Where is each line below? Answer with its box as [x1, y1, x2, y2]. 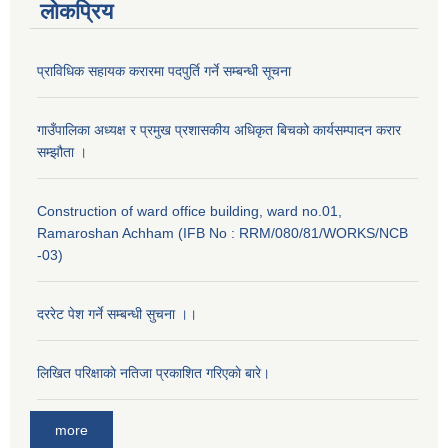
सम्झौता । [37, 144, 87, 161]
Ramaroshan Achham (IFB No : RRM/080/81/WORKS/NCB [37, 225, 408, 242]
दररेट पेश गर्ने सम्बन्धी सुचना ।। [37, 306, 197, 323]
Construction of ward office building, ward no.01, [37, 203, 342, 220]
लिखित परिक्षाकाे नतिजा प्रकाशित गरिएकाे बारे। [37, 365, 270, 382]
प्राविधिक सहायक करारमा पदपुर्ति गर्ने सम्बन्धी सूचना [37, 63, 291, 80]
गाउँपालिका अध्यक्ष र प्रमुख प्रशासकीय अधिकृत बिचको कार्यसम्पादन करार [37, 122, 401, 139]
